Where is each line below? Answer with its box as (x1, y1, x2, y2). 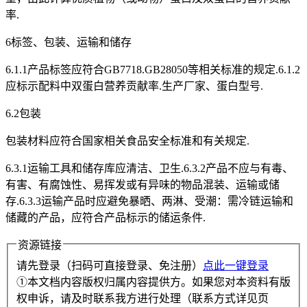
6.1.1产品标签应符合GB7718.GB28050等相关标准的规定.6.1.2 (5, 64, 300, 76)
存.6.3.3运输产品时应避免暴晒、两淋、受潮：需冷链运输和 (5, 195, 293, 208)
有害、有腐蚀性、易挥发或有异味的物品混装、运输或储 (5, 179, 280, 191)
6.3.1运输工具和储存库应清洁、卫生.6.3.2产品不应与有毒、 (5, 162, 293, 175)
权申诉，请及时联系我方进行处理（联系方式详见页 (16, 293, 269, 305)
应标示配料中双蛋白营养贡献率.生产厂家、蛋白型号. (5, 80, 263, 93)
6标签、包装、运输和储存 (5, 36, 132, 49)
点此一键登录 (203, 260, 269, 272)
